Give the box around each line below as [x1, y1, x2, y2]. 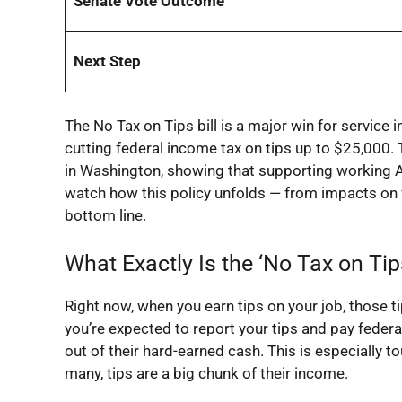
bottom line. [65, 206, 146, 224]
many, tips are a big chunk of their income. [65, 363, 348, 382]
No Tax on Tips [93, 117, 194, 135]
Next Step [73, 51, 141, 70]
